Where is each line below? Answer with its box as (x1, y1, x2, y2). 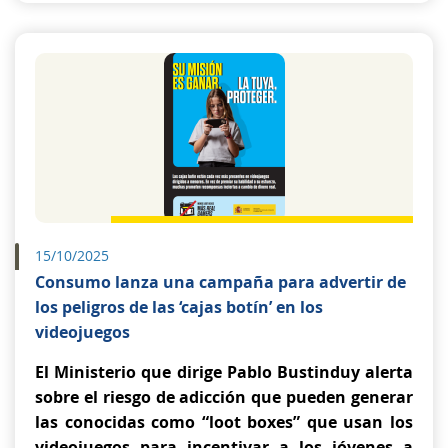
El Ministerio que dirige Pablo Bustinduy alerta (35, 361, 413, 383)
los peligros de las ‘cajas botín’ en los (35, 296, 323, 318)
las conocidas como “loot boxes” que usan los (35, 411, 413, 433)
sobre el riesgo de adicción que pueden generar (35, 386, 413, 408)
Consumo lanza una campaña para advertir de (35, 271, 406, 293)
